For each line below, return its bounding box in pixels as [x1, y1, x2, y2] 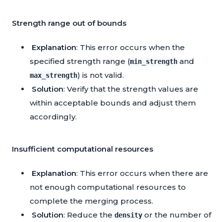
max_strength [30, 71, 77, 80]
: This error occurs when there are [76, 168, 208, 178]
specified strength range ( [30, 56, 130, 66]
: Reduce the [63, 210, 114, 220]
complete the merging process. [30, 196, 153, 206]
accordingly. [30, 112, 77, 122]
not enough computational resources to [30, 182, 186, 192]
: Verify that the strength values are [63, 84, 198, 94]
